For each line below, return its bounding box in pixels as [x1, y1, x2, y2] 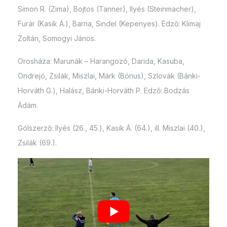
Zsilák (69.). [18, 138, 57, 147]
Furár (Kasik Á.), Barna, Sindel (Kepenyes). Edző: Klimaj [18, 19, 201, 28]
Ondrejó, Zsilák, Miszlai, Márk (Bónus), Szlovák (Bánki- [18, 71, 201, 80]
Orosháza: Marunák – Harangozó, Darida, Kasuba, [18, 56, 184, 65]
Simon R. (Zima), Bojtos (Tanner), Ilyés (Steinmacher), [18, 4, 196, 13]
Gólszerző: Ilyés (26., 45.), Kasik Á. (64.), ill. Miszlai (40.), [18, 123, 205, 132]
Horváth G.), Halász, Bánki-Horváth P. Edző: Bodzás [18, 86, 190, 95]
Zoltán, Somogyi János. [18, 33, 96, 43]
